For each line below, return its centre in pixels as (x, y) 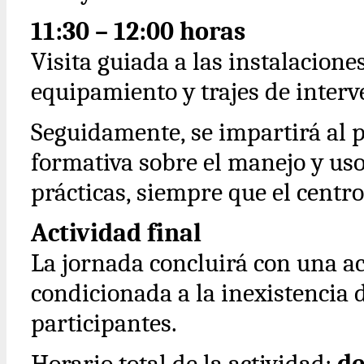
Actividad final (116, 233)
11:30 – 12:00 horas (138, 32)
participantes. (104, 323)
